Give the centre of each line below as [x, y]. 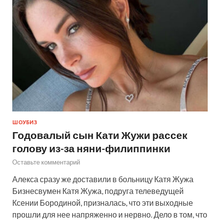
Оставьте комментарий [46, 162]
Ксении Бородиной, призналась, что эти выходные [103, 203]
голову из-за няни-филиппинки [91, 148]
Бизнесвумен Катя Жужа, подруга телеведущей [98, 191]
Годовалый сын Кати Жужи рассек [100, 135]
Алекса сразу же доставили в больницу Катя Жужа [103, 179]
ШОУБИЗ [25, 123]
